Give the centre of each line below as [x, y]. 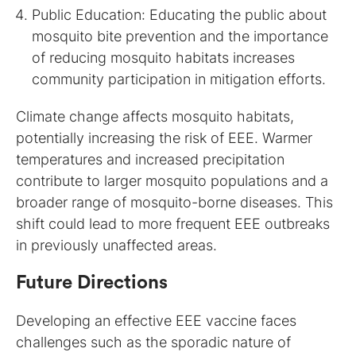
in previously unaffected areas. [116, 245]
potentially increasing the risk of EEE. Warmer [164, 137]
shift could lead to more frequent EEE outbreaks [173, 223]
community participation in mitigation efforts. [179, 79]
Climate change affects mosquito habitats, [155, 116]
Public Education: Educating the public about [179, 14]
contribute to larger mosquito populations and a [172, 180]
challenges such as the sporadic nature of [153, 342]
